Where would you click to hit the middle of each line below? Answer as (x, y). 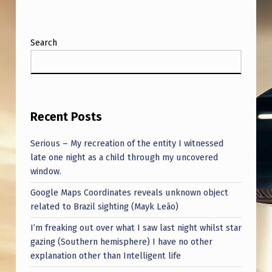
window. (46, 172)
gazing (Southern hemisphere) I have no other (121, 242)
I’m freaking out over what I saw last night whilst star (136, 228)
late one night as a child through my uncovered (124, 158)
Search (43, 43)
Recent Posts (66, 117)
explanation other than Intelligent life (105, 256)
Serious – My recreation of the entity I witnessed (127, 144)
